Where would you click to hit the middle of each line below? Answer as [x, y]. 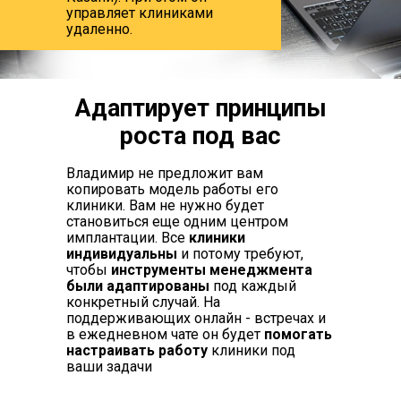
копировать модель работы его [172, 189]
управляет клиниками [140, 13]
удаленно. [99, 29]
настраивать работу [139, 350]
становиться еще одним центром [177, 222]
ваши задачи [109, 367]
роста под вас [200, 136]
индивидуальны [122, 254]
